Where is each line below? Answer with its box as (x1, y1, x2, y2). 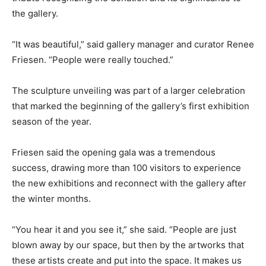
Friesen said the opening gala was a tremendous (12, 146, 216, 158)
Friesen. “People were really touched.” (12, 53, 173, 65)
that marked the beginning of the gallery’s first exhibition (12, 100, 249, 112)
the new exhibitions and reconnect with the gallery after (12, 177, 246, 189)
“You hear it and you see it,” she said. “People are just (12, 223, 236, 235)
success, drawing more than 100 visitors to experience (12, 161, 241, 173)
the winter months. (12, 192, 91, 204)
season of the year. (12, 115, 94, 127)
